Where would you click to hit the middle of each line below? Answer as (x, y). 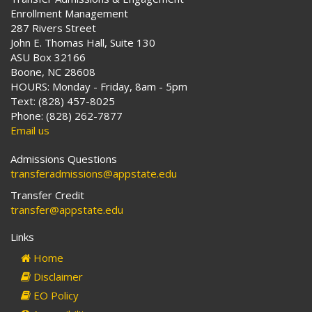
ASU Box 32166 (48, 57)
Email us (30, 130)
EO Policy (55, 295)
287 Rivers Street (53, 28)
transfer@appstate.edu (67, 210)
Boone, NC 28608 (53, 72)
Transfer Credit (47, 195)
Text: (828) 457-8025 (63, 101)
